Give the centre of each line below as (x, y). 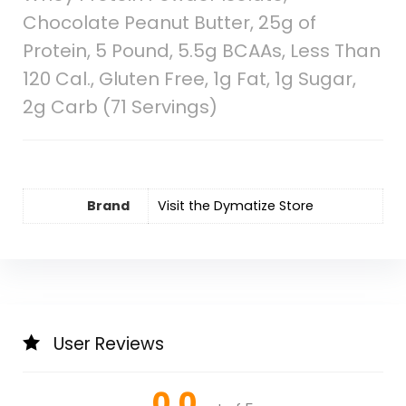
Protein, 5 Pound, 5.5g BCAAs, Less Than (201, 50)
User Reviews (108, 343)
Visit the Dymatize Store (235, 205)
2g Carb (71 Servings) (120, 106)
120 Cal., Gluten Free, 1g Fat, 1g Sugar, (189, 78)
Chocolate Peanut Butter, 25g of (169, 22)
